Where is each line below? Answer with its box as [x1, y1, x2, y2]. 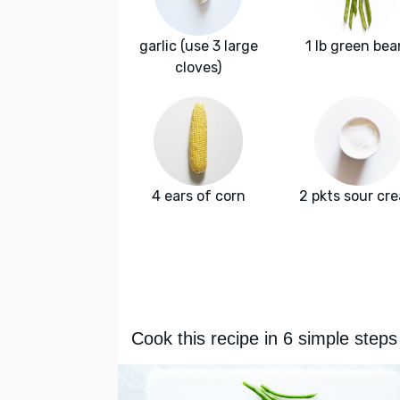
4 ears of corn [151, 187, 246, 205]
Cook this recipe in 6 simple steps [131, 329, 397, 349]
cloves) [175, 59, 221, 77]
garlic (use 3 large [138, 37, 258, 55]
